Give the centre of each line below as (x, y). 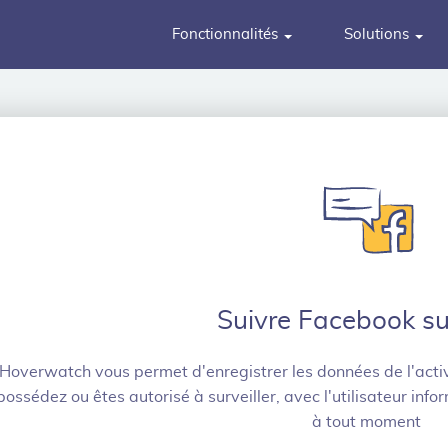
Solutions (378, 34)
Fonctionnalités (227, 34)
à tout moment (366, 422)
